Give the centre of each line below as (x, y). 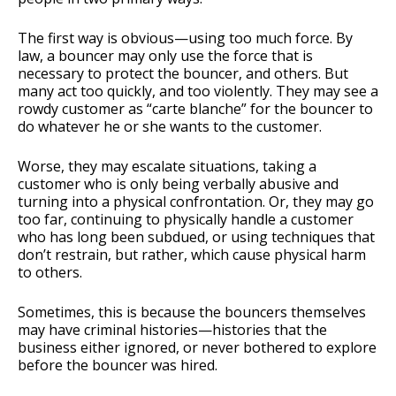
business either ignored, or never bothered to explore (197, 348)
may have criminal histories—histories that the (172, 330)
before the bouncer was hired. (118, 366)
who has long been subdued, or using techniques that (196, 237)
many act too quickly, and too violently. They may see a (198, 91)
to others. (50, 273)
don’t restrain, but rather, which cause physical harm (192, 255)
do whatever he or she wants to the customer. (170, 127)
